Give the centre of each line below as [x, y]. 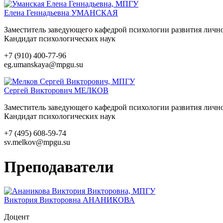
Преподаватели [59, 167]
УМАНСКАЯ [95, 13]
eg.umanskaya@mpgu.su [44, 65]
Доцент [17, 217]
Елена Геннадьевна [38, 13]
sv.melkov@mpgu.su [37, 142]
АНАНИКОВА [109, 200]
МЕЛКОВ [91, 91]
